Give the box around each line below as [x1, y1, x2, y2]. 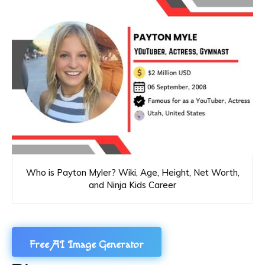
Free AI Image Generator [30, 238, 144, 251]
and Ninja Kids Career [89, 179, 176, 190]
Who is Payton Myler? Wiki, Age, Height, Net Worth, [25, 166, 240, 178]
